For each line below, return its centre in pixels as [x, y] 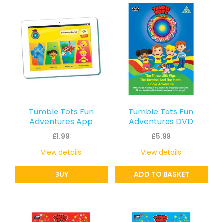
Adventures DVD [161, 122]
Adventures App [61, 122]
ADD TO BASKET [161, 175]
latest [94, 10]
